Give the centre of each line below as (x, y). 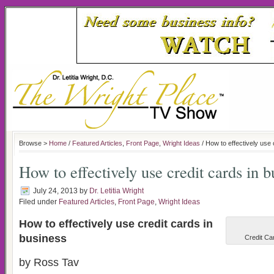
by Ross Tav (49, 262)
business (43, 239)
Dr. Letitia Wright (117, 191)
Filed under (39, 202)
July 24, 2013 (55, 191)
